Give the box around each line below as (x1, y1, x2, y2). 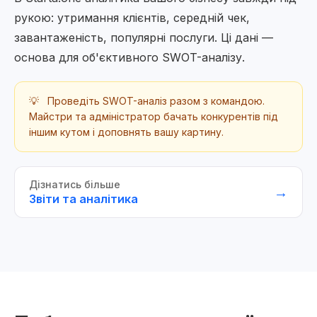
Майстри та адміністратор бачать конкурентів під (29, 110, 278, 122)
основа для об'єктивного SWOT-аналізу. (14, 50, 245, 64)
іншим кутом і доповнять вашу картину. (29, 126, 224, 138)
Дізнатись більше (29, 178, 120, 190)
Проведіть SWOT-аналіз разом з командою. (45, 95, 265, 107)
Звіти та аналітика (29, 192, 138, 206)
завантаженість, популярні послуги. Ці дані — (14, 30, 273, 45)
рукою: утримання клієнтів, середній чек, (14, 11, 250, 25)
